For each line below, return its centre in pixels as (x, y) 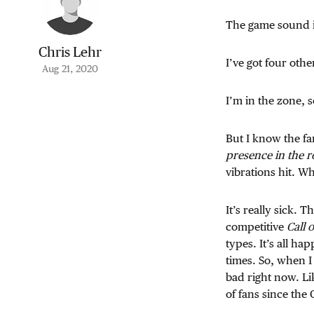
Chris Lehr (70, 52)
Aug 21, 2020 (70, 69)
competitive (256, 227)
